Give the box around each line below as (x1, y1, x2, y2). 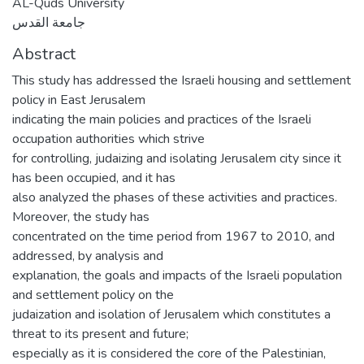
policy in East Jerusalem (12, 91, 145, 109)
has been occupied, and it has (12, 169, 175, 187)
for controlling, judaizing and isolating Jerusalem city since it (12, 149, 341, 167)
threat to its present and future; (12, 325, 188, 343)
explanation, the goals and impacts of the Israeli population (12, 266, 342, 284)
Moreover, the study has (12, 208, 149, 226)
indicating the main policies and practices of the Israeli (12, 110, 311, 128)
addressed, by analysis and (12, 247, 163, 265)
